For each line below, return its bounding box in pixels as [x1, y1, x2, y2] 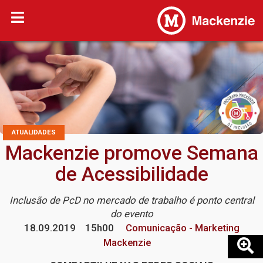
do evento [110, 208, 153, 220]
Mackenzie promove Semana [5, 141, 258, 165]
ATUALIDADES [12, 129, 56, 137]
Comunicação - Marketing [123, 222, 240, 234]
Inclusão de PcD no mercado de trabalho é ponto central [9, 194, 254, 207]
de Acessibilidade [55, 163, 208, 186]
